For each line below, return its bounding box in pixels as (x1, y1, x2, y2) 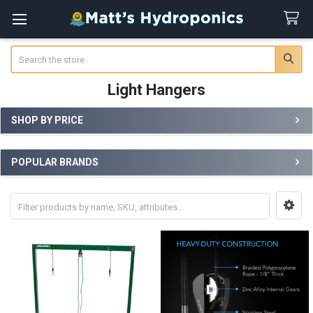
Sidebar (10, 127, 56, 143)
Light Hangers (108, 80, 205, 99)
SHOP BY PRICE (11, 114, 83, 126)
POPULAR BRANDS (11, 156, 99, 168)
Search (10, 46, 38, 57)
